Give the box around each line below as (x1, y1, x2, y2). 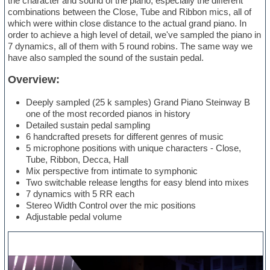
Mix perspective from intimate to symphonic (26, 166, 198, 177)
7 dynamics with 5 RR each (26, 189, 135, 199)
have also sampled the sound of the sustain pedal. (8, 52, 204, 63)
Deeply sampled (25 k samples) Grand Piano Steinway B (26, 97, 251, 108)
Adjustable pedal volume (26, 212, 122, 222)
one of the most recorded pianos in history (26, 108, 191, 119)
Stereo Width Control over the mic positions (26, 200, 196, 211)
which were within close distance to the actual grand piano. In (8, 18, 247, 29)
